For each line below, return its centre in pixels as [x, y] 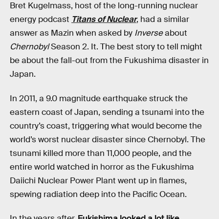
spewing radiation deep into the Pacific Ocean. [98, 194]
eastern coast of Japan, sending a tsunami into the [107, 112]
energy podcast [41, 19]
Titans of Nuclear [104, 19]
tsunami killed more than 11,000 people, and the [101, 153]
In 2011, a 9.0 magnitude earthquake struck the [99, 98]
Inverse [149, 33]
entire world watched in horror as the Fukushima [102, 167]
